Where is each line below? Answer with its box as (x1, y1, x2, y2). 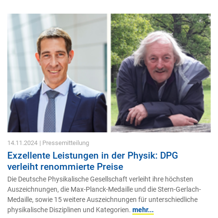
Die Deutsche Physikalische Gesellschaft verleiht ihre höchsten (7, 175, 193, 183)
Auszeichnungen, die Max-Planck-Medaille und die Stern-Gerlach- (7, 185, 201, 194)
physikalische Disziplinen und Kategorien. (7, 206, 132, 214)
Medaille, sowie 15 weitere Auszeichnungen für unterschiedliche (7, 196, 198, 204)
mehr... (132, 206, 154, 214)
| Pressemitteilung (39, 139, 89, 146)
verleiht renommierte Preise (7, 161, 123, 173)
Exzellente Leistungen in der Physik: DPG (7, 150, 178, 162)
